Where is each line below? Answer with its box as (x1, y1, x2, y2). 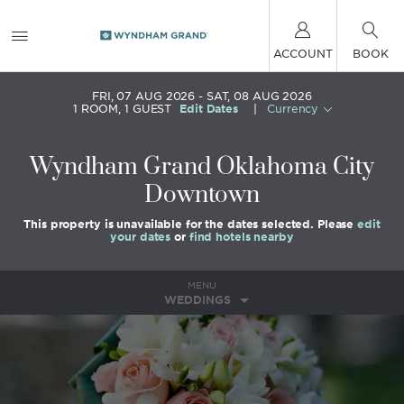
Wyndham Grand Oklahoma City (30, 152, 374, 182)
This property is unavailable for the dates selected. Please (23, 217, 358, 231)
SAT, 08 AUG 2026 (206, 89, 312, 103)
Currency (267, 102, 319, 115)
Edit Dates (179, 102, 238, 115)
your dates (110, 230, 171, 243)
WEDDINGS (164, 293, 231, 307)
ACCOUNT (273, 46, 333, 60)
